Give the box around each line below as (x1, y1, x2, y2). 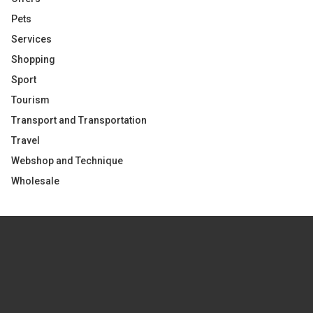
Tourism (11, 94, 50, 105)
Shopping (11, 54, 55, 65)
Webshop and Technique (11, 155, 123, 166)
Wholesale (11, 175, 59, 187)
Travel (11, 135, 40, 146)
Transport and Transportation (11, 115, 147, 126)
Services (11, 34, 52, 45)
